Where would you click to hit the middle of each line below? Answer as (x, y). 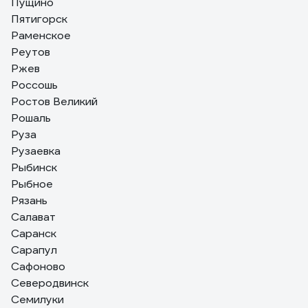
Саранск (34, 233)
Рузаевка (36, 151)
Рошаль (31, 118)
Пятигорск (39, 19)
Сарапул (34, 250)
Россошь (34, 85)
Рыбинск (34, 167)
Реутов (31, 52)
